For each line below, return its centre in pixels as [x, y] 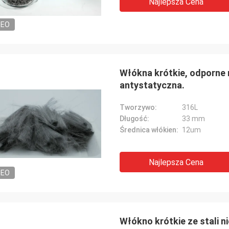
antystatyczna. [152, 85]
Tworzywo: [138, 107]
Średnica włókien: [149, 130]
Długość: [134, 119]
